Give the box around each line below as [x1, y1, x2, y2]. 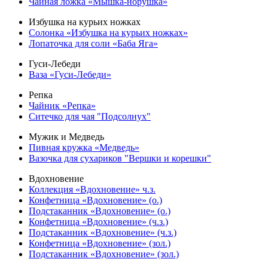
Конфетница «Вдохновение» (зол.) [29, 238, 170, 248]
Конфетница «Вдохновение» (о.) [29, 195, 162, 205]
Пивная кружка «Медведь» [29, 142, 139, 153]
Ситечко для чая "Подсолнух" [29, 111, 151, 121]
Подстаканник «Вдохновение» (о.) [29, 206, 170, 216]
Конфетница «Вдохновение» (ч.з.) [29, 217, 168, 227]
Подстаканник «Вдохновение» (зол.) [29, 249, 179, 259]
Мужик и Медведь [29, 132, 104, 142]
